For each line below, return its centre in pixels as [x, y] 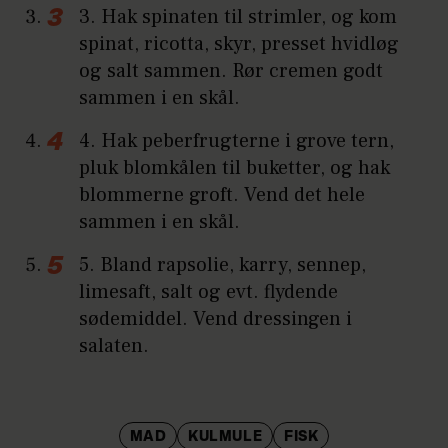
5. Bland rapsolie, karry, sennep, [223, 265]
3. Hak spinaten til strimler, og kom [238, 17]
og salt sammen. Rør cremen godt [231, 71]
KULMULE [225, 437]
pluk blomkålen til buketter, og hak [235, 168]
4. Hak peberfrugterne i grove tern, [237, 141]
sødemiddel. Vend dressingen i [216, 319]
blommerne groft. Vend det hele [222, 195]
